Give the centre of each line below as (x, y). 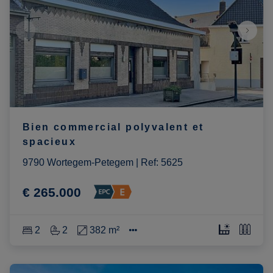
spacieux (49, 142)
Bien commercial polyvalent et (113, 127)
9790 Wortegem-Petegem (78, 162)
